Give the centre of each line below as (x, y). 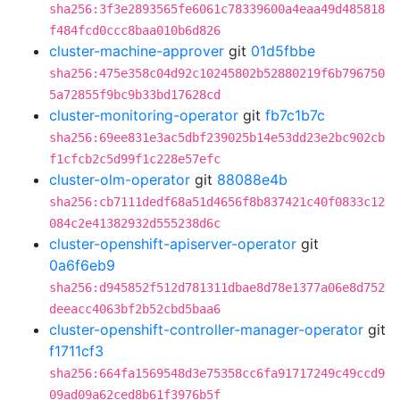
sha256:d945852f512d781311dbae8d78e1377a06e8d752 (217, 287)
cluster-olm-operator (120, 179)
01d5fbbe (283, 51)
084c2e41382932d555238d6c (135, 223)
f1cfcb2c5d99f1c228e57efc (135, 159)
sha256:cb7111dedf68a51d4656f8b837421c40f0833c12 (217, 202)
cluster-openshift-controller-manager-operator (206, 329)
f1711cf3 (76, 351)
